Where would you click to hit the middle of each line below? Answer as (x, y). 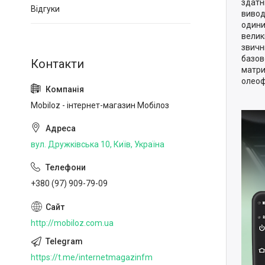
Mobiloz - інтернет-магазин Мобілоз (100, 105)
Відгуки (45, 9)
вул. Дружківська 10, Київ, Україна (98, 144)
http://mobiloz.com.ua (72, 223)
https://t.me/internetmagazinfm (92, 257)
